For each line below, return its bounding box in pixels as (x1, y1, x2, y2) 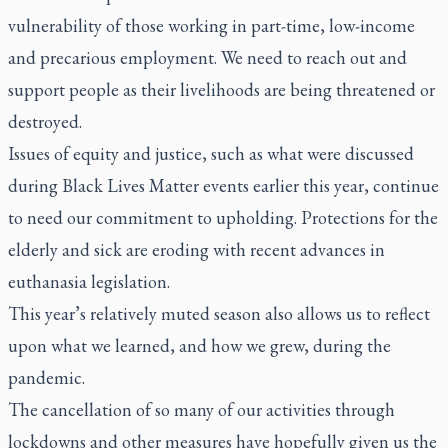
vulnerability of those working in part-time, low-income (8, 14, 415, 37)
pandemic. (8, 366, 85, 389)
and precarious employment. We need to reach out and (8, 46, 407, 69)
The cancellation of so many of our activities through (8, 398, 395, 421)
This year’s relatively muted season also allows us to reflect (8, 302, 430, 325)
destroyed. (8, 110, 82, 133)
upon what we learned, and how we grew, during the (8, 334, 391, 357)
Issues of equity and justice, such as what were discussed (8, 142, 414, 165)
